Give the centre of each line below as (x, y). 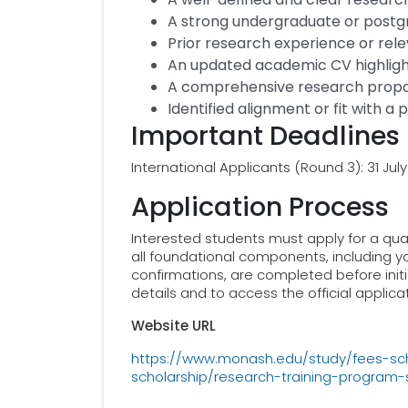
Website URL (173, 326)
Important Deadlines (265, 136)
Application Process (260, 207)
